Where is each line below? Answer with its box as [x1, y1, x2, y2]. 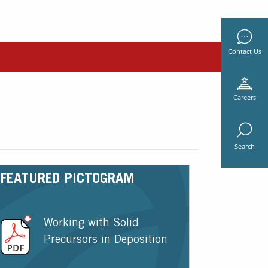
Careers [233, 93, 256, 102]
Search [234, 142, 255, 151]
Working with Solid [43, 218, 139, 229]
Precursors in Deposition [43, 234, 167, 246]
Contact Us [228, 47, 261, 56]
